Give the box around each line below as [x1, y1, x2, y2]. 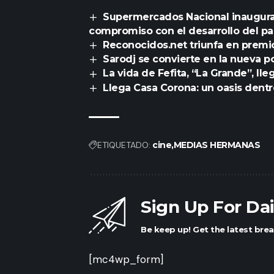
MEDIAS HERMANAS [173, 139, 260, 150]
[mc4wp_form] [89, 252, 163, 266]
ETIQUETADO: [97, 139, 150, 150]
